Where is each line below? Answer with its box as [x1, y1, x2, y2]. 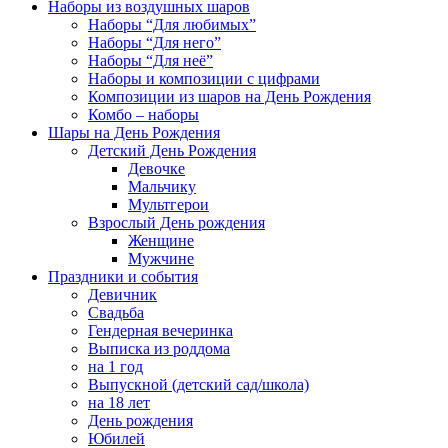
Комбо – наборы [88, 105, 199, 123]
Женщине [128, 231, 194, 249]
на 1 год [88, 357, 143, 375]
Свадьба [88, 303, 144, 321]
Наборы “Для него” [88, 33, 221, 51]
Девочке [128, 159, 185, 177]
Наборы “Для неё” [88, 51, 213, 69]
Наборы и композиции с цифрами [88, 69, 320, 87]
